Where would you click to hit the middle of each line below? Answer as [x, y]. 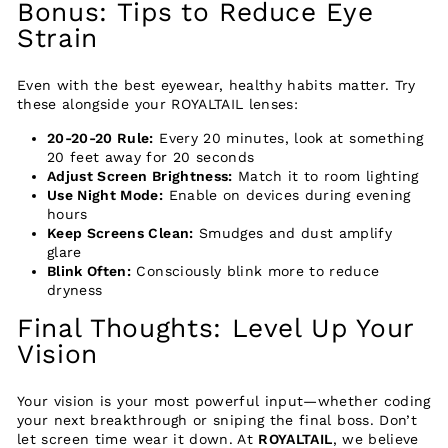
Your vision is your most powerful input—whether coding [224, 400]
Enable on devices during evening [287, 194]
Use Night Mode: [105, 194]
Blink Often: [89, 270]
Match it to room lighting [325, 175]
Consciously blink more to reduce [255, 270]
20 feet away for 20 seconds [151, 156]
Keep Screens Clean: [120, 232]
